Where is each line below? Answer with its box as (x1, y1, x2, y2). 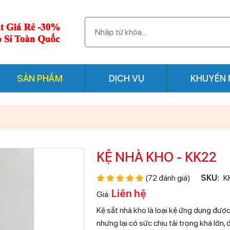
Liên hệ (111, 187, 146, 200)
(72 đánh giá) (144, 173, 190, 183)
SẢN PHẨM (16, 73, 63, 84)
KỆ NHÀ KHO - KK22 (97, 149, 217, 165)
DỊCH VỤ (108, 73, 144, 84)
